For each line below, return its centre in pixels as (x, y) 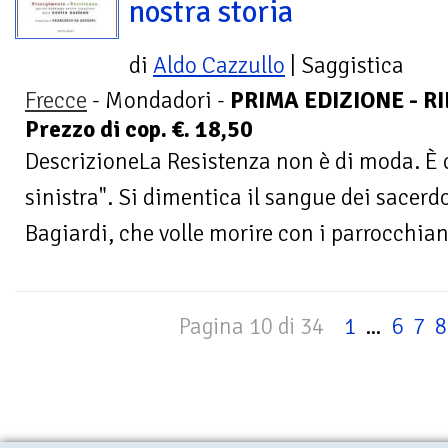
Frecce (56, 101)
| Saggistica (344, 66)
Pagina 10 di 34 (251, 327)
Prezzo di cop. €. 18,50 (139, 130)
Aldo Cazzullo (219, 66)
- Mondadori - (158, 101)
